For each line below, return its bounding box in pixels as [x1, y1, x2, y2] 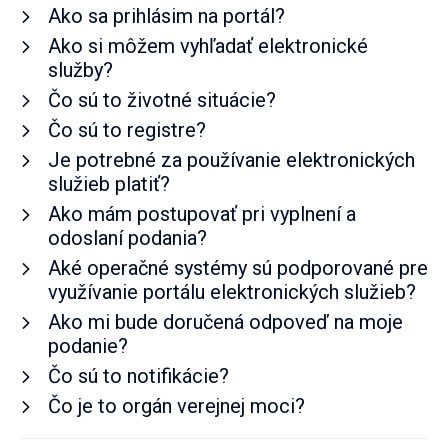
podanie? [48, 334, 128, 358]
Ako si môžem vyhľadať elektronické [48, 34, 368, 58]
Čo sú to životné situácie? [48, 88, 276, 112]
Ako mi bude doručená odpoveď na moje [48, 310, 403, 334]
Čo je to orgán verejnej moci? [48, 394, 305, 418]
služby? [48, 58, 113, 82]
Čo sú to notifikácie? [48, 364, 229, 388]
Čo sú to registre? [48, 118, 206, 142]
